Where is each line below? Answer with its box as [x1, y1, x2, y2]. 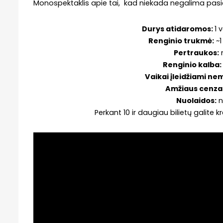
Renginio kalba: [163, 59, 222, 70]
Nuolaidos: [176, 95, 217, 106]
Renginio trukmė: [148, 35, 215, 46]
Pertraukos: [174, 47, 220, 58]
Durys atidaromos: [141, 23, 215, 34]
